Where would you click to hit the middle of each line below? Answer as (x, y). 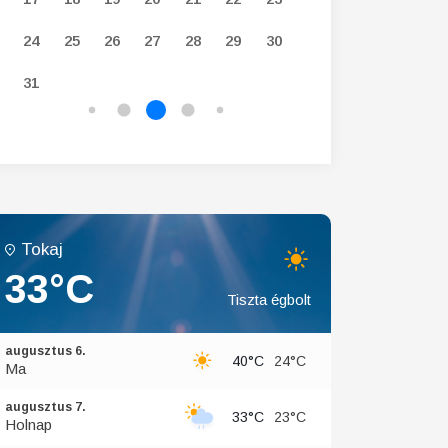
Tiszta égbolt (269, 299)
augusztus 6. (45, 351)
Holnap (28, 424)
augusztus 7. (45, 407)
